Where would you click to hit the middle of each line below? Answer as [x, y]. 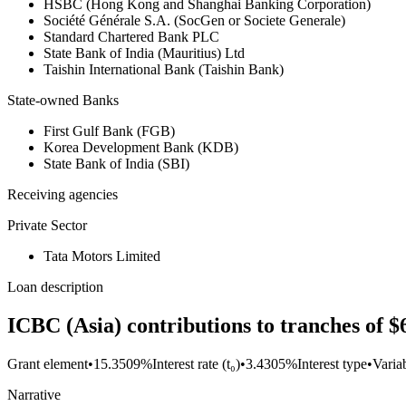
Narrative [34, 395]
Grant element [48, 364]
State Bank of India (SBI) [116, 164]
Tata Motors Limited [102, 256]
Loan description [55, 287]
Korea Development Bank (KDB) [141, 148]
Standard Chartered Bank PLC [131, 37]
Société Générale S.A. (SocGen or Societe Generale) [194, 21]
